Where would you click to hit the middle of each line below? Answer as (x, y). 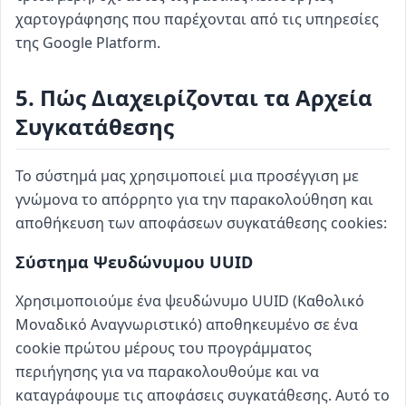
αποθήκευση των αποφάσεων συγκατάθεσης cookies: (201, 223)
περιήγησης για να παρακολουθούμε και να (167, 372)
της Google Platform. (88, 43)
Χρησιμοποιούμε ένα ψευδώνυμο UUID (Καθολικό (190, 301)
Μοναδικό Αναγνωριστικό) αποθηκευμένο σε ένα (187, 324)
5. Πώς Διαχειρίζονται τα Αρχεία (194, 97)
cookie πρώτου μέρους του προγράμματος (164, 348)
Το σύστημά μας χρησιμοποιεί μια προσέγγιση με (187, 176)
